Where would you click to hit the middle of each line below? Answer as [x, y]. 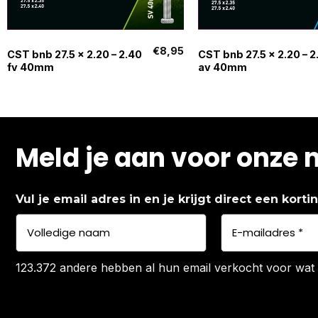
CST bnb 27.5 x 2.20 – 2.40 [74, 54]
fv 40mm [30, 67]
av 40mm [222, 67]
